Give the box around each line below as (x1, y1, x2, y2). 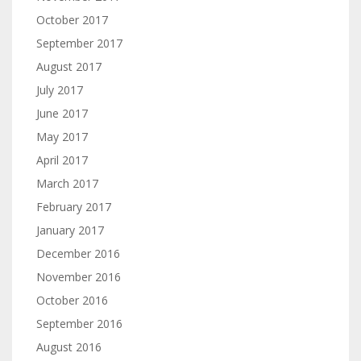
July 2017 (36, 82, 83, 98)
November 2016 (36, 269, 121, 284)
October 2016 (36, 293, 108, 308)
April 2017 (36, 152, 88, 168)
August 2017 (36, 59, 102, 74)
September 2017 (36, 35, 122, 51)
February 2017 (36, 199, 111, 214)
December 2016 (36, 246, 120, 261)
